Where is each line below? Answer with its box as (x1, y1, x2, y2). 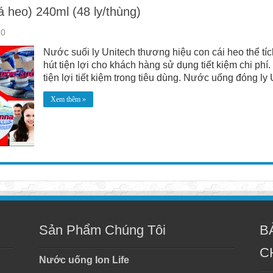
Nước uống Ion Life (38, 255, 129, 265)
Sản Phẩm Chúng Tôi (38, 222, 166, 238)
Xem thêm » (50, 95, 86, 104)
